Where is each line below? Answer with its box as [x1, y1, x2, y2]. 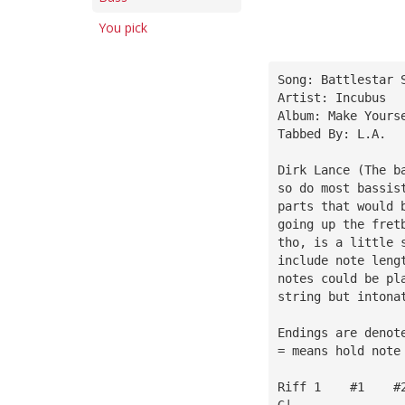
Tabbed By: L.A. [277, 126, 386, 141]
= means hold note [277, 343, 400, 358]
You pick [99, 19, 147, 36]
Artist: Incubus [277, 89, 386, 105]
